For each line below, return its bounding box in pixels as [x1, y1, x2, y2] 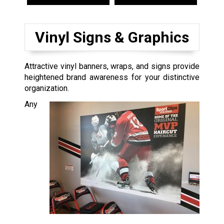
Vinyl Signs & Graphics [34, 28, 189, 46]
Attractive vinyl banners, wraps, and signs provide [24, 61, 200, 71]
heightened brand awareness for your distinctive [24, 72, 200, 82]
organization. [24, 83, 69, 93]
